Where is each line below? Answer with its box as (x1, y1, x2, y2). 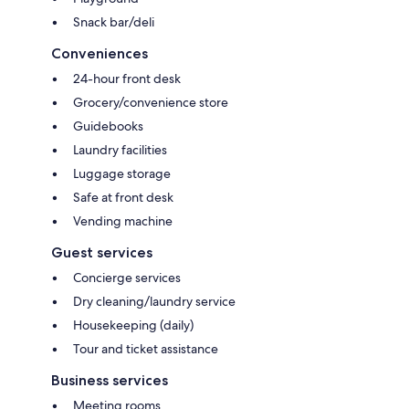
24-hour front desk (73, 69, 181, 87)
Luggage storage (73, 164, 171, 182)
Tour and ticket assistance (73, 340, 218, 357)
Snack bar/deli (73, 13, 154, 30)
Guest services (51, 243, 152, 261)
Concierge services (73, 268, 181, 286)
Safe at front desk (73, 188, 173, 205)
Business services (51, 371, 168, 389)
